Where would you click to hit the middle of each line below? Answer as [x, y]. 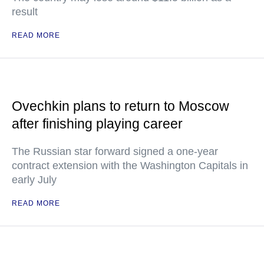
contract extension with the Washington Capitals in [130, 166]
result [25, 12]
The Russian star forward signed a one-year [115, 151]
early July [34, 180]
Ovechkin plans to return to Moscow [121, 106]
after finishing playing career [97, 124]
